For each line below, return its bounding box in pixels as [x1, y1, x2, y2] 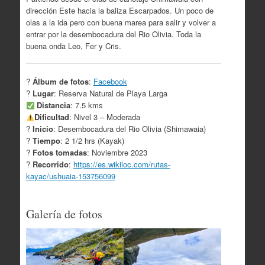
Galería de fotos [25, 206, 102, 222]
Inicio [32, 123, 53, 135]
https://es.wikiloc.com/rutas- [73, 159, 170, 170]
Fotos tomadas [32, 147, 87, 159]
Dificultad [34, 111, 70, 123]
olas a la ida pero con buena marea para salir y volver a [25, 16, 216, 28]
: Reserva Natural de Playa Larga [53, 88, 167, 99]
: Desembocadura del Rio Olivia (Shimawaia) [53, 123, 206, 135]
